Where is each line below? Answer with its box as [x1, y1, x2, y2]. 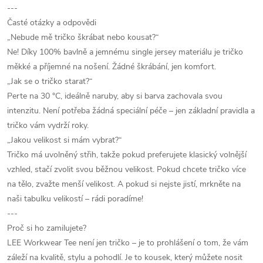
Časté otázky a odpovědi [7, 17, 96, 28]
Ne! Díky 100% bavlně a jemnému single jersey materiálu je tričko [7, 46, 243, 58]
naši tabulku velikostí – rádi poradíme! [7, 193, 143, 204]
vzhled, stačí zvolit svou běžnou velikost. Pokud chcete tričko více [7, 164, 246, 175]
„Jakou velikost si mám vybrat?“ [7, 134, 122, 146]
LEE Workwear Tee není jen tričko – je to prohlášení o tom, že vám [7, 237, 248, 248]
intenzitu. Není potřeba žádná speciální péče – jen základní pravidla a [7, 105, 255, 116]
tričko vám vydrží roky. [7, 120, 89, 131]
